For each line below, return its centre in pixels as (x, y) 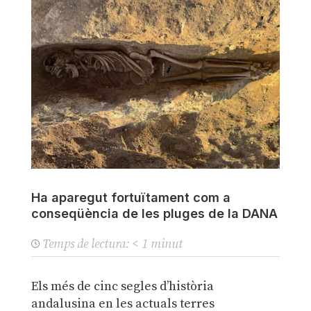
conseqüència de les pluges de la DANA (154, 214)
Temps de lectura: (85, 244)
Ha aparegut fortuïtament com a (131, 198)
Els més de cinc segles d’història (122, 287)
